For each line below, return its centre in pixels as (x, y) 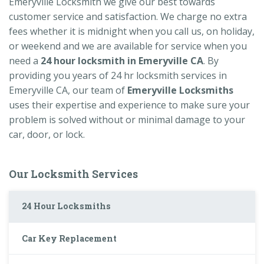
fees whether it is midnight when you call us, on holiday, (132, 31)
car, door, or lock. (47, 134)
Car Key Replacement (70, 238)
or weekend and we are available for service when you (128, 46)
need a (25, 60)
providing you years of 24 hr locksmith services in (118, 75)
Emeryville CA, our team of (68, 90)
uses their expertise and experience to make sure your (129, 105)
